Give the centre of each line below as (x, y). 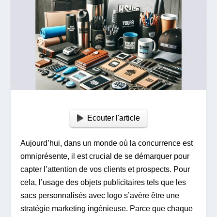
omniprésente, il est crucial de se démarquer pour (105, 156)
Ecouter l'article (113, 118)
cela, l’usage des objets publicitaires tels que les (103, 183)
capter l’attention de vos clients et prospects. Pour (105, 170)
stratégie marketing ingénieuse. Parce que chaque (107, 209)
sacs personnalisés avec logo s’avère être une (100, 196)
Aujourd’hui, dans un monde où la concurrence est (107, 143)
